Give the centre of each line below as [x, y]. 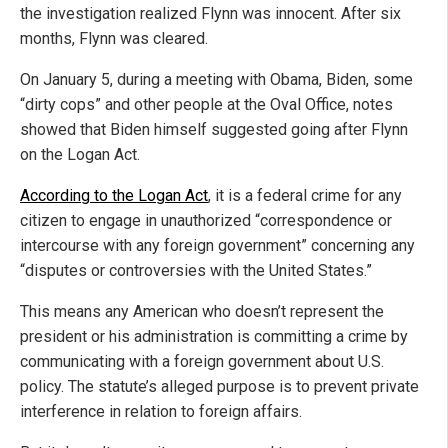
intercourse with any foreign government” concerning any [217, 246]
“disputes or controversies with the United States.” [196, 271]
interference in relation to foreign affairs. [161, 412]
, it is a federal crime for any [305, 196]
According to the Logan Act [114, 196]
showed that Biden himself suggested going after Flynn [214, 130]
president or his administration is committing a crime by [214, 337]
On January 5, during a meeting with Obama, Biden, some [216, 80]
